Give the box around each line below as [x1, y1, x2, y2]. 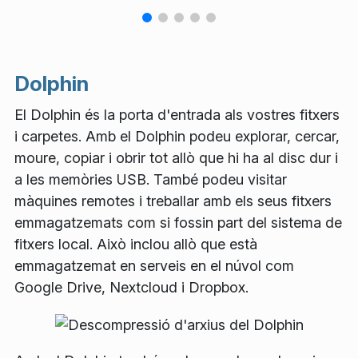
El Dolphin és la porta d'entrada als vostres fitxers [14, 106, 340, 124]
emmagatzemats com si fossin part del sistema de [14, 214, 342, 232]
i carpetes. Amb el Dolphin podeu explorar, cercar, [14, 128, 340, 145]
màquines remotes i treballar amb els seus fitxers [14, 193, 332, 210]
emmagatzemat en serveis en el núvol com [14, 257, 294, 275]
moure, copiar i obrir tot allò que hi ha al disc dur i [14, 149, 338, 167]
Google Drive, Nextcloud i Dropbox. [14, 279, 249, 296]
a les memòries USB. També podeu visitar [14, 171, 287, 189]
